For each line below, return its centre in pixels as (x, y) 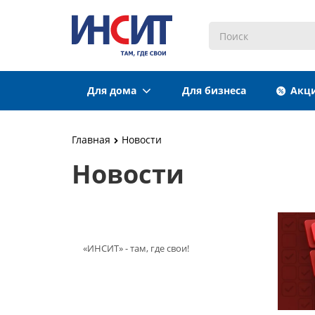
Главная (91, 140)
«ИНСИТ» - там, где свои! (136, 248)
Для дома (115, 90)
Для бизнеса (214, 90)
